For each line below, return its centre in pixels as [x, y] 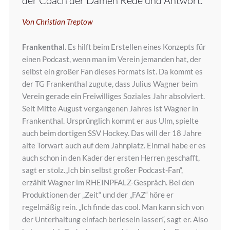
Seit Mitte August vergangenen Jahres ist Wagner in [110, 109]
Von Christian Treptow [58, 22]
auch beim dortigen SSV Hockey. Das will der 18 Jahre [112, 133]
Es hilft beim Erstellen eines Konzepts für [136, 47]
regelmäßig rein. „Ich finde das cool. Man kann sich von [113, 207]
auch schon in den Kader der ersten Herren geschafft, [111, 158]
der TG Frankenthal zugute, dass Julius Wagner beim [110, 84]
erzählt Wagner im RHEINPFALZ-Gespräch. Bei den [108, 183]
